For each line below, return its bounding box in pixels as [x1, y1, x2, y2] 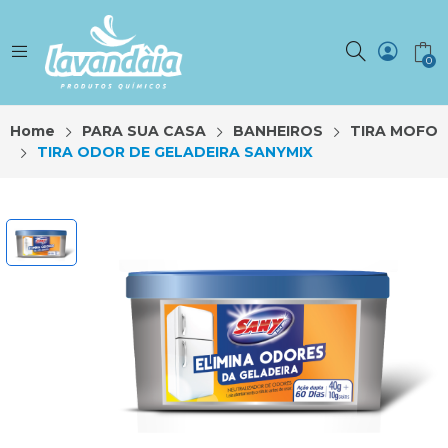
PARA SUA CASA [82, 121, 206, 140]
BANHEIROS [233, 121, 323, 140]
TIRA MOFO [350, 121, 438, 140]
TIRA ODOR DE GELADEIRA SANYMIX [37, 142, 313, 161]
